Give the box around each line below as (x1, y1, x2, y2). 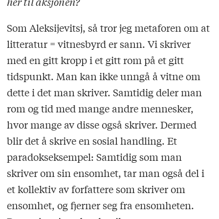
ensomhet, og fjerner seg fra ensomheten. (6, 198, 194, 212)
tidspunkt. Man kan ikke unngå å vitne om (6, 69, 200, 83)
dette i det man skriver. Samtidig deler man (6, 86, 202, 99)
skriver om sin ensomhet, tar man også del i (6, 166, 204, 180)
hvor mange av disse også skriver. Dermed (6, 118, 197, 131)
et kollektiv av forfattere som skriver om (6, 182, 185, 196)
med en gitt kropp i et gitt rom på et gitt (6, 53, 184, 67)
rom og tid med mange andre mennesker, (6, 102, 194, 115)
